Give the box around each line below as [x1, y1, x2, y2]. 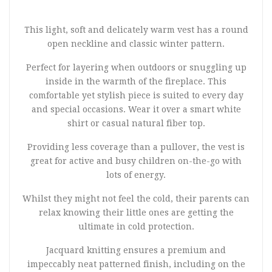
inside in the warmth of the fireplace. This [46, 76, 226, 87]
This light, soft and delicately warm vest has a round [24, 25, 248, 35]
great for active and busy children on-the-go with [30, 156, 242, 166]
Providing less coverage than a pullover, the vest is [27, 142, 245, 152]
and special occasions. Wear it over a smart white [31, 104, 241, 115]
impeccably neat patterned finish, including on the [27, 259, 245, 270]
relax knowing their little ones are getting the [38, 208, 234, 218]
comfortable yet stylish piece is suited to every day [29, 90, 243, 101]
